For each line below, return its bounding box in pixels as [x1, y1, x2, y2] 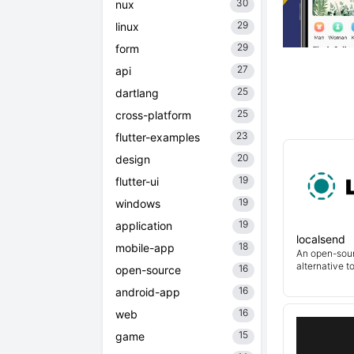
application [115, 219, 172, 232]
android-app [115, 285, 180, 299]
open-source [115, 263, 181, 277]
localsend [296, 232, 345, 246]
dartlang [115, 86, 159, 100]
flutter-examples [115, 130, 200, 144]
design [115, 153, 150, 166]
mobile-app [115, 241, 175, 254]
